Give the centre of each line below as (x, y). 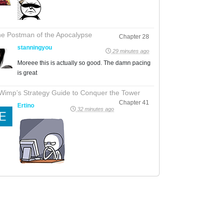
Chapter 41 (134, 102)
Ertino (26, 105)
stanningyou (35, 47)
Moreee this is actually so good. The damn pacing (84, 63)
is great (27, 73)
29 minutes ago (130, 51)
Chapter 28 (134, 36)
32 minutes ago (95, 109)
